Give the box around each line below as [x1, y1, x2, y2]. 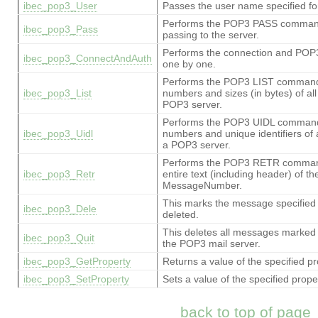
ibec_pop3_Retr [23, 168, 95, 180]
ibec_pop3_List [23, 87, 92, 99]
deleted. [162, 209, 199, 220]
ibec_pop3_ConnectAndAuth [23, 53, 152, 64]
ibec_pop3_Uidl [23, 128, 93, 139]
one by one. [162, 58, 216, 70]
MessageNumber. [162, 180, 242, 191]
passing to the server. [162, 29, 259, 40]
